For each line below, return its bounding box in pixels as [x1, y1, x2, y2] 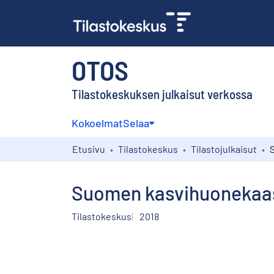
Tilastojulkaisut [191, 143, 257, 155]
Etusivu [72, 143, 105, 155]
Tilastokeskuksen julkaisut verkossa [72, 86, 253, 102]
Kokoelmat [72, 116, 123, 130]
